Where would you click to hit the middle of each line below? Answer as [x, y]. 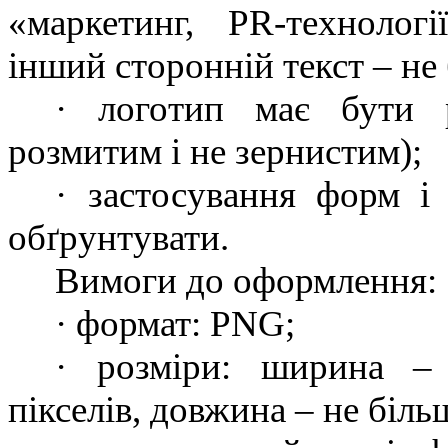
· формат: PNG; [175, 324]
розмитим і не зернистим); [215, 152]
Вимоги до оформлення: [246, 281]
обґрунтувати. [118, 238]
